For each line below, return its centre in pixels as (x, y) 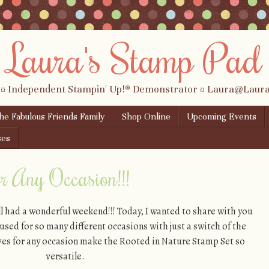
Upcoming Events (222, 116)
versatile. (66, 256)
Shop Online (146, 116)
